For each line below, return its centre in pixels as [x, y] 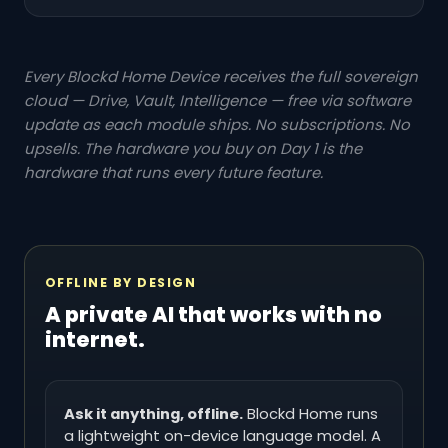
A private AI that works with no [213, 315]
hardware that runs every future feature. [173, 173]
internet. [95, 340]
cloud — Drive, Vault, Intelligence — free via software [217, 101]
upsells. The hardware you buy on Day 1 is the [193, 149]
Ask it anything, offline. [153, 414]
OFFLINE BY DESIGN [121, 283]
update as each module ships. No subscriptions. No [217, 125]
